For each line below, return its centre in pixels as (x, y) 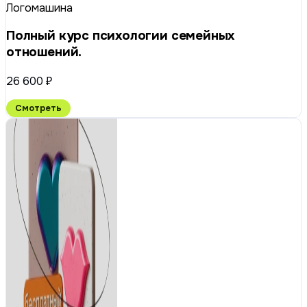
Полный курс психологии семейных (121, 36)
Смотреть (38, 109)
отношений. (44, 52)
